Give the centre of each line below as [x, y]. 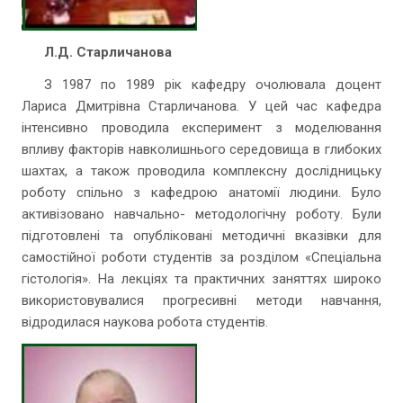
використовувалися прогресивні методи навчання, [201, 300]
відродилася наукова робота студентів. [145, 322]
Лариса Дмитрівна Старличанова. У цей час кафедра [201, 106]
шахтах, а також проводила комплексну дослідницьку [201, 171]
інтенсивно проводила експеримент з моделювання [201, 128]
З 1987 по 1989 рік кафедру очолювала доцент [213, 85]
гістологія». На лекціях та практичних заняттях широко [201, 279]
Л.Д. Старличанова [108, 52]
